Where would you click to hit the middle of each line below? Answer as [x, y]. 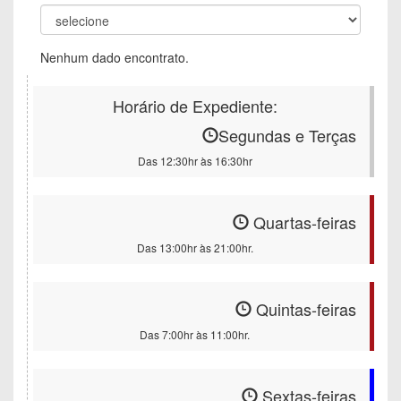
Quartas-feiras [303, 222]
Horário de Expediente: [195, 106]
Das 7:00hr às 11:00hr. [195, 334]
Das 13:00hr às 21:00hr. [195, 247]
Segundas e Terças [287, 135]
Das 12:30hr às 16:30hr [195, 161]
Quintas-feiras [304, 309]
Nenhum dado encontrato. [115, 57]
